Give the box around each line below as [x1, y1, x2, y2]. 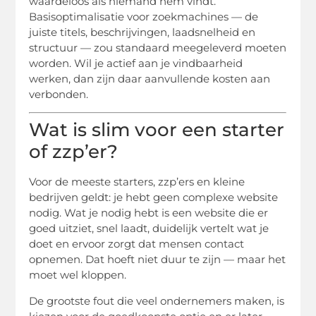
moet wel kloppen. [29, 268, 127, 282]
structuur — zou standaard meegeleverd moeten [29, 41, 287, 55]
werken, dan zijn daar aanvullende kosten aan [29, 72, 271, 86]
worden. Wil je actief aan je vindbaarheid [29, 56, 243, 71]
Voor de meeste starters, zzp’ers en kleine [29, 175, 245, 189]
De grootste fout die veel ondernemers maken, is [29, 293, 285, 308]
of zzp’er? [29, 140, 119, 164]
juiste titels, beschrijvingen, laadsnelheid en [29, 25, 256, 39]
